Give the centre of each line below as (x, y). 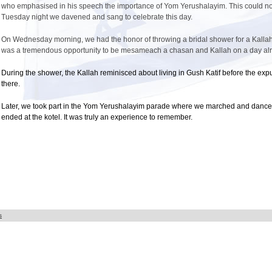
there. (12, 84)
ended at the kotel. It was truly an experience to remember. (97, 117)
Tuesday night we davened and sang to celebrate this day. (97, 17)
